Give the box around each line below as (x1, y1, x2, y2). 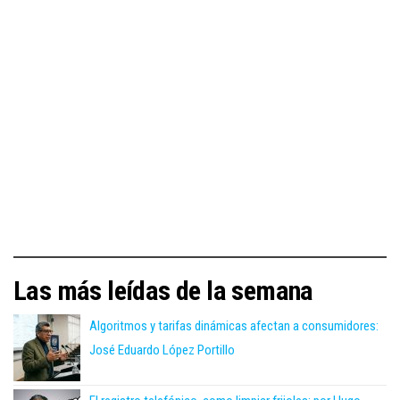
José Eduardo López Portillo (89, 342, 235, 359)
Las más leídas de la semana (13, 275, 313, 307)
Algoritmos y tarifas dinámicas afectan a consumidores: (89, 318, 379, 335)
